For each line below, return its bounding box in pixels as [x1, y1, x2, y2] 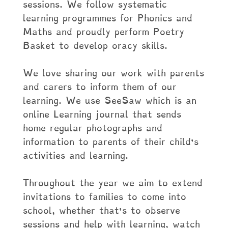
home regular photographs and [22, 122, 162, 134]
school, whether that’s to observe [22, 204, 180, 217]
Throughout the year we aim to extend [22, 177, 203, 189]
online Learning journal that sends [22, 108, 181, 121]
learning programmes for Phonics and [22, 12, 192, 24]
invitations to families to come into [22, 190, 186, 203]
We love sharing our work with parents [22, 67, 204, 79]
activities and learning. [22, 149, 128, 162]
